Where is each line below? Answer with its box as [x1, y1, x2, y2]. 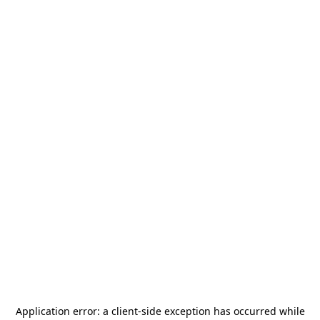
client [111, 304, 138, 318]
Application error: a [15, 304, 111, 318]
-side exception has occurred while [137, 304, 305, 318]
